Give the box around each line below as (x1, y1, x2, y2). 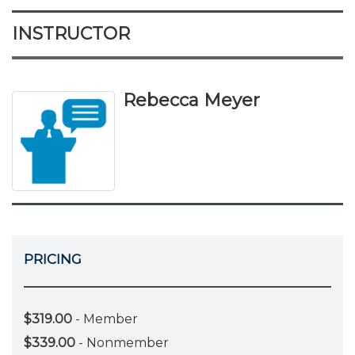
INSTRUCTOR (12, 22, 130, 44)
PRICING (24, 250, 82, 267)
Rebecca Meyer (123, 89, 260, 111)
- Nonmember (75, 335, 169, 350)
